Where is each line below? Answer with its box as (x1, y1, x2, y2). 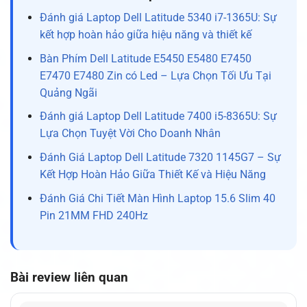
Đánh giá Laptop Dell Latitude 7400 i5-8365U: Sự (39, 110, 277, 123)
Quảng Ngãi (39, 86, 97, 99)
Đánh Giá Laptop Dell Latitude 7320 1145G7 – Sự (39, 151, 281, 164)
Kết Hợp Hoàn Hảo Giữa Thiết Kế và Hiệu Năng (39, 168, 266, 182)
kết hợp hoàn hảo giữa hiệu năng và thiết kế (39, 28, 251, 42)
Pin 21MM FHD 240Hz (39, 208, 148, 222)
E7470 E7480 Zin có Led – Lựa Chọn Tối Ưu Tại (39, 69, 271, 82)
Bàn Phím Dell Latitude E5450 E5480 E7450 (39, 51, 251, 65)
